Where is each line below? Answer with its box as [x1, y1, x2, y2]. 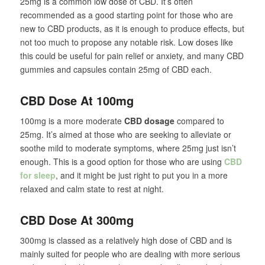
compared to [174, 115, 224, 127]
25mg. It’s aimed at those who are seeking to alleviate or [20, 128, 231, 141]
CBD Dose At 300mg [20, 211, 134, 229]
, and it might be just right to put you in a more [55, 169, 228, 182]
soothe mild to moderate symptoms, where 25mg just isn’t [20, 142, 236, 154]
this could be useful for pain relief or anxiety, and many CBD [20, 50, 244, 62]
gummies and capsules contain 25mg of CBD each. [20, 63, 212, 76]
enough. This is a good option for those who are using [20, 156, 224, 168]
